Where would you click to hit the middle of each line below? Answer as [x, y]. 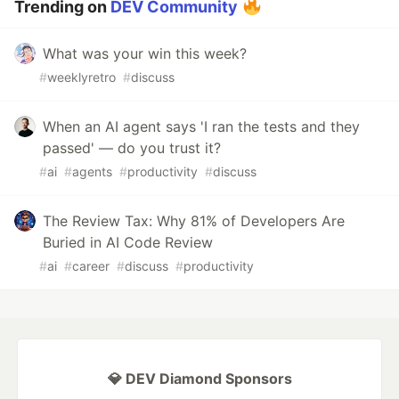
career [91, 266]
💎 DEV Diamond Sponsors [199, 379]
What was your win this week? [145, 54]
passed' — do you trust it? [132, 148]
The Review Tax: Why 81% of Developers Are [194, 221]
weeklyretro [81, 77]
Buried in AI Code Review [128, 243]
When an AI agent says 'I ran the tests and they [201, 127]
